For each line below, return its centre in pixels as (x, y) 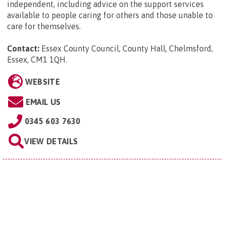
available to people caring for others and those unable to (110, 15)
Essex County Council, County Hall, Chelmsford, (127, 49)
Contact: (23, 49)
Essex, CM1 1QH (36, 60)
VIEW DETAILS (51, 142)
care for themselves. (44, 26)
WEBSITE (42, 82)
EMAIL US (43, 102)
